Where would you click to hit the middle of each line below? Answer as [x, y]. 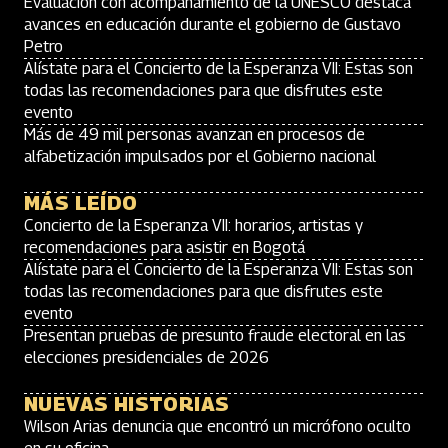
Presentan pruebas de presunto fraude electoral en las [215, 335]
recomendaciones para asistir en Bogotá [164, 247]
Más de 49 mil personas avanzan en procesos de [194, 134]
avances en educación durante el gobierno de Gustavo [212, 24]
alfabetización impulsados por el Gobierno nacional [200, 156]
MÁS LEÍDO [81, 203]
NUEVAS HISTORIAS [127, 404]
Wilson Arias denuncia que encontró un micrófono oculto [217, 426]
